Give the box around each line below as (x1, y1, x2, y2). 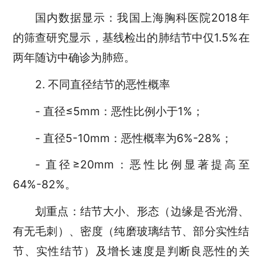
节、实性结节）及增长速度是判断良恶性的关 (12, 244, 250, 258)
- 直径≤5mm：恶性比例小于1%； (35, 104, 204, 118)
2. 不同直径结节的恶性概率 (35, 77, 170, 91)
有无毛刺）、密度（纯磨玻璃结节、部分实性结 (12, 224, 250, 239)
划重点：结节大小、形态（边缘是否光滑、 (35, 204, 250, 219)
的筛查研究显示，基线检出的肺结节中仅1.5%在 (12, 30, 250, 44)
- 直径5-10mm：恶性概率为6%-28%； (35, 130, 232, 145)
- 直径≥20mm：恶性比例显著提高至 (35, 157, 250, 172)
